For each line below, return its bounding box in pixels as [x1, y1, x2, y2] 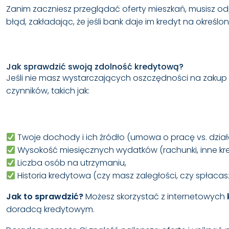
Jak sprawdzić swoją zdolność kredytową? [6, 61, 184, 73]
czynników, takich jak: [6, 85, 89, 97]
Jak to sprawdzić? [6, 191, 83, 203]
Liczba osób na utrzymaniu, [15, 157, 127, 169]
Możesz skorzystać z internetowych [83, 191, 227, 203]
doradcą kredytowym [6, 203, 93, 216]
